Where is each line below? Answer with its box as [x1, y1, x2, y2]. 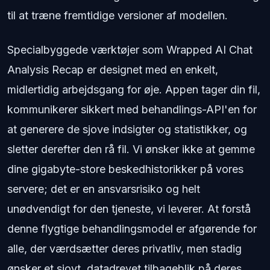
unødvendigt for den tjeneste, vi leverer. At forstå [7, 202, 251, 215]
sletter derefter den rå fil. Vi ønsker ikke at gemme [7, 142, 255, 155]
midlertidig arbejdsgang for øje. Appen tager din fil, [7, 83, 260, 96]
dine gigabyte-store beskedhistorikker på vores [7, 162, 243, 175]
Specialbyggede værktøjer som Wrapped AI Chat [7, 43, 253, 56]
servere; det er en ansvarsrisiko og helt [7, 182, 200, 195]
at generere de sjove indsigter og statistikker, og [7, 122, 247, 136]
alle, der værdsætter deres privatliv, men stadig [7, 242, 242, 255]
